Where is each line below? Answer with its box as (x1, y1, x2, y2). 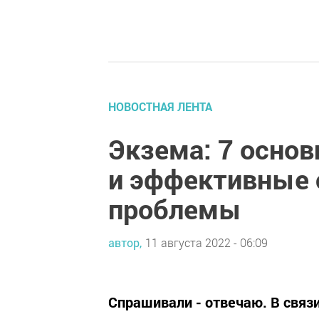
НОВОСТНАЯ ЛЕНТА (108, 99, 212, 114)
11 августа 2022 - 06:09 (145, 234, 268, 250)
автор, (108, 234, 142, 250)
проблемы (108, 191, 241, 226)
